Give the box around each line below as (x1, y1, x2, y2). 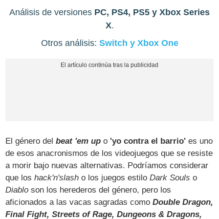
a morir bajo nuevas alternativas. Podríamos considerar (5, 161, 209, 171)
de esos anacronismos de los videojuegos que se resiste (5, 149, 213, 158)
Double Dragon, (153, 197, 214, 207)
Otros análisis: (41, 38, 99, 48)
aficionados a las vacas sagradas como (5, 197, 153, 207)
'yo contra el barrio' (110, 136, 186, 146)
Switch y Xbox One (99, 38, 178, 48)
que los (5, 173, 35, 183)
